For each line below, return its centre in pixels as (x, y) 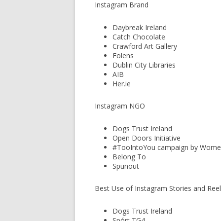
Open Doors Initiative (147, 138)
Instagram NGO (120, 106)
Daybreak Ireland (140, 27)
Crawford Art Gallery (145, 46)
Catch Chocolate (139, 37)
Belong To (129, 157)
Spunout (126, 166)
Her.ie (122, 84)
